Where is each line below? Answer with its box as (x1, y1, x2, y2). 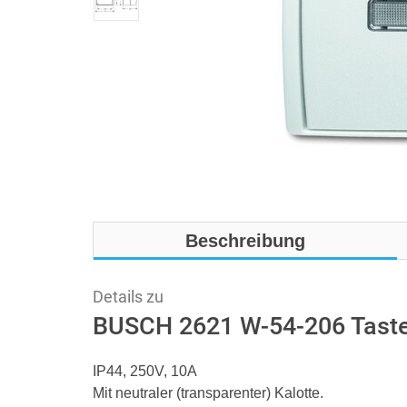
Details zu (93, 288, 164, 306)
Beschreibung (185, 231, 305, 251)
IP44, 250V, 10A (93, 363, 197, 379)
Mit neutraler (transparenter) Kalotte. (93, 385, 323, 401)
